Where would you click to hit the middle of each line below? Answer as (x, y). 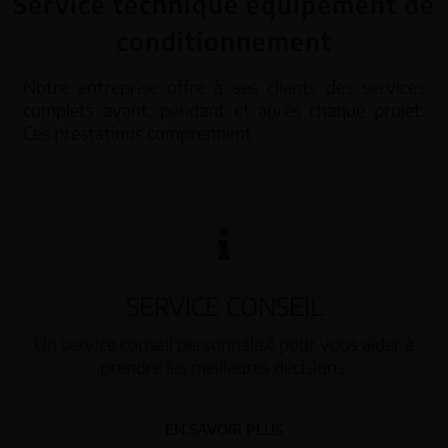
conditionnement (224, 41)
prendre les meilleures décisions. (224, 367)
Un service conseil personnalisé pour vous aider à (224, 344)
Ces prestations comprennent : (142, 132)
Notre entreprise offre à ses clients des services (224, 86)
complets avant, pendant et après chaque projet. (224, 109)
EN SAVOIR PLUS (224, 429)
